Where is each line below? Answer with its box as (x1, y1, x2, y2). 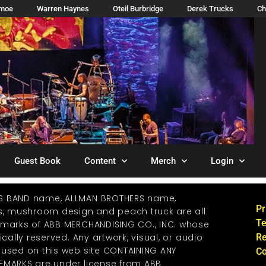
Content (84, 155, 116, 166)
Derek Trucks (187, 4, 233, 13)
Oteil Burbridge (113, 4, 163, 13)
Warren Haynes (37, 4, 89, 13)
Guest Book (14, 155, 61, 166)
